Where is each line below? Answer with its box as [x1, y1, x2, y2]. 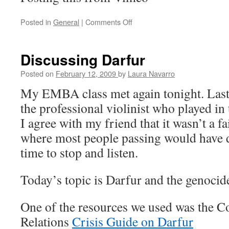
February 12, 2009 [56, 68, 116, 79]
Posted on [20, 68, 54, 79]
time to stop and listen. [20, 144, 138, 161]
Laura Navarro [128, 68, 175, 79]
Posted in [20, 16, 51, 27]
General [53, 16, 79, 27]
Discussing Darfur [20, 49, 145, 70]
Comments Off [85, 16, 132, 27]
